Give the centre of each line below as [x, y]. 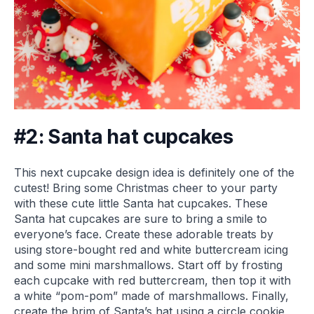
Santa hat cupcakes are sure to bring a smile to [141, 218]
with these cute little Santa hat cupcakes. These [141, 203]
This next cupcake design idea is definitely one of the [154, 172]
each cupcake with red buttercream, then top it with [152, 280]
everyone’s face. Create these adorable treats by [144, 234]
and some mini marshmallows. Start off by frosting [148, 265]
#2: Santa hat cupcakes [124, 136]
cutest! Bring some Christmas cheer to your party [146, 187]
